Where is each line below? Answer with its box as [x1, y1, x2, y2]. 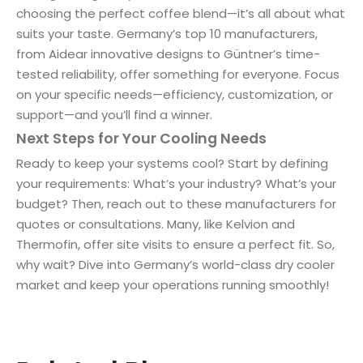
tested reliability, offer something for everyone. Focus [16, 65, 340, 83]
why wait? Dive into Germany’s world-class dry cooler [16, 255, 335, 273]
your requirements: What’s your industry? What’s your [16, 174, 336, 192]
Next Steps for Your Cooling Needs [16, 128, 267, 148]
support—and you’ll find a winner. [16, 105, 212, 123]
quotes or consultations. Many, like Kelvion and [16, 215, 295, 233]
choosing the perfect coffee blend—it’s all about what [16, 4, 345, 22]
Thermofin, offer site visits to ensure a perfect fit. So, [16, 235, 335, 253]
